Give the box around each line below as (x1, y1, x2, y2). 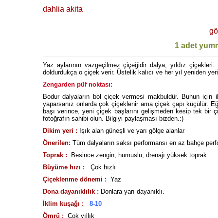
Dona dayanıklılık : (43, 188, 99, 195)
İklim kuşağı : (43, 200, 84, 207)
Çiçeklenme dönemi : (43, 176, 107, 183)
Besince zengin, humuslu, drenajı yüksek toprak (67, 151, 207, 159)
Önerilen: (43, 139, 71, 146)
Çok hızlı (85, 163, 116, 171)
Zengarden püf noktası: (43, 81, 112, 88)
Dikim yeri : (43, 127, 77, 134)
